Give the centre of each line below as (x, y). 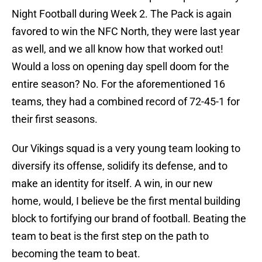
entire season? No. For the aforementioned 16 (118, 84)
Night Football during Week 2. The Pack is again (122, 14)
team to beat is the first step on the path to (110, 236)
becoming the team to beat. (76, 254)
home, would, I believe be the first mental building (126, 201)
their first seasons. (55, 119)
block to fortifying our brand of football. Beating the (129, 219)
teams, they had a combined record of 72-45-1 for (126, 102)
